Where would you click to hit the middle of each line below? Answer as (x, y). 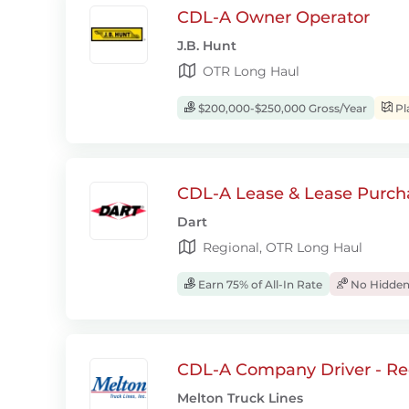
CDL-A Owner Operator (273, 17)
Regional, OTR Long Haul (283, 247)
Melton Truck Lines (240, 398)
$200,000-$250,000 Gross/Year (281, 108)
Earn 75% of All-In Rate (259, 284)
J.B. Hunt (207, 46)
